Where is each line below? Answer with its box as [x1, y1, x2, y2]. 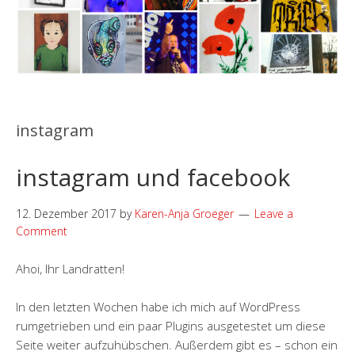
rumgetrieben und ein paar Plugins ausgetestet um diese [16, 318, 326, 334]
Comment [16, 223, 67, 239]
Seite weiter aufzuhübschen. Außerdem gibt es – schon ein [16, 337, 338, 353]
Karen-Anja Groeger [135, 206, 234, 221]
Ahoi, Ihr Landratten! [16, 261, 124, 277]
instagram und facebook [16, 161, 290, 193]
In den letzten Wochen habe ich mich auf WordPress [16, 299, 300, 315]
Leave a [254, 206, 293, 221]
